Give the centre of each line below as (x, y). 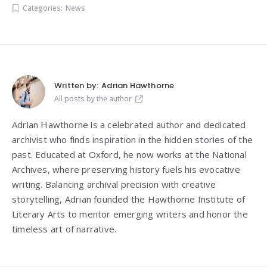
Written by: (77, 86)
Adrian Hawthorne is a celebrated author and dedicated (129, 125)
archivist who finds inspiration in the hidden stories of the (133, 140)
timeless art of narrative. (64, 229)
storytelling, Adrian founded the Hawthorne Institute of (129, 199)
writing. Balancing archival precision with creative (114, 184)
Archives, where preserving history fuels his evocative (126, 170)
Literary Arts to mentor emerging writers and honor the (130, 214)
